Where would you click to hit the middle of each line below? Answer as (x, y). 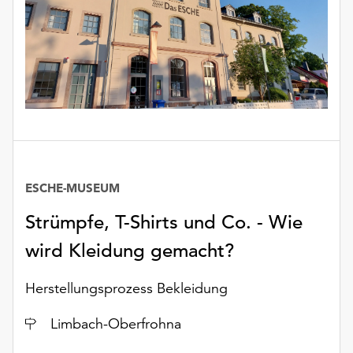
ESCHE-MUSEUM (72, 188)
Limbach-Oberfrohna (116, 324)
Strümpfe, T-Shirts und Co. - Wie (164, 223)
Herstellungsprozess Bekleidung (126, 288)
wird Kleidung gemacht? (130, 251)
